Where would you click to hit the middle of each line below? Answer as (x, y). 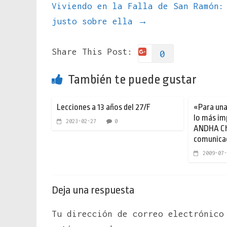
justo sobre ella (95, 21)
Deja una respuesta (93, 190)
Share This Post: (92, 51)
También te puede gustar (132, 79)
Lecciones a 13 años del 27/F (104, 107)
